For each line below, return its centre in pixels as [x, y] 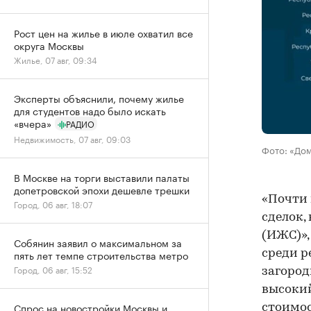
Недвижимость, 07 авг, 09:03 [72, 138]
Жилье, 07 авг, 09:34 [56, 59]
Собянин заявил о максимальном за [98, 242]
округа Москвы [49, 45]
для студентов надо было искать [90, 110]
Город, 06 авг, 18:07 [53, 204]
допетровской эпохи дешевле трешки [102, 190]
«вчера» [33, 123]
